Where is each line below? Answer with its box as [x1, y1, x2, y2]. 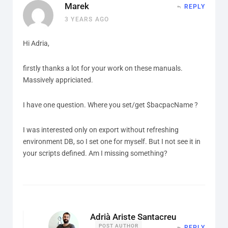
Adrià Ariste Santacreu [90, 211, 176, 222]
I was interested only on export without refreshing [23, 125, 179, 134]
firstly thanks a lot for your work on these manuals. [23, 64, 183, 72]
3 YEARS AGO [65, 15, 109, 23]
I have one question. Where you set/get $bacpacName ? [23, 100, 198, 109]
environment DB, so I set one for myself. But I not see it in [23, 137, 201, 146]
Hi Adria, [23, 39, 49, 47]
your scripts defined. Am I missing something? [23, 149, 167, 157]
